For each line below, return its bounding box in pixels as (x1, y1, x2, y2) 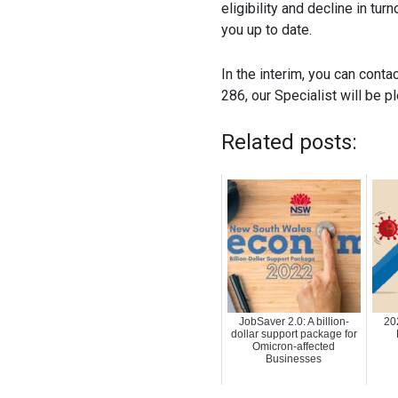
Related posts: (220, 130, 357, 155)
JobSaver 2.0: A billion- (238, 315, 349, 329)
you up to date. (220, 21, 312, 39)
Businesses (266, 353, 322, 366)
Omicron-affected (252, 340, 336, 354)
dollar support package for (230, 328, 357, 341)
